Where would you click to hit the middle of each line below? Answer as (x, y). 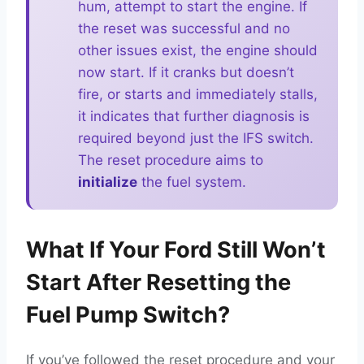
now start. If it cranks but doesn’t (186, 72)
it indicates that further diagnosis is (194, 116)
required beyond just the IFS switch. (196, 138)
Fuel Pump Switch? (128, 315)
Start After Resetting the (158, 282)
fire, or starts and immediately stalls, (198, 94)
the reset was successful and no (184, 28)
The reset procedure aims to (171, 160)
